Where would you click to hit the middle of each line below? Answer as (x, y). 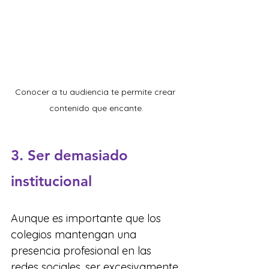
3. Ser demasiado (71, 156)
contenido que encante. (96, 108)
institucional (51, 181)
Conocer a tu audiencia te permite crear (96, 92)
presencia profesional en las (83, 251)
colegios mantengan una (75, 235)
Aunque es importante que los (87, 219)
